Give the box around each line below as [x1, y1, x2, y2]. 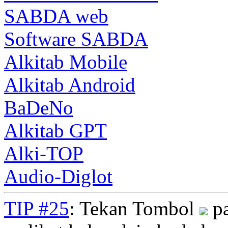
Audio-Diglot [4, 165, 112, 187]
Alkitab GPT [4, 119, 107, 141]
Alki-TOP [4, 142, 83, 164]
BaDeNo [4, 96, 73, 119]
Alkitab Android [4, 73, 135, 96]
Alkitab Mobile [4, 50, 127, 73]
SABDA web [4, 5, 108, 27]
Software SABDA [4, 27, 148, 50]
